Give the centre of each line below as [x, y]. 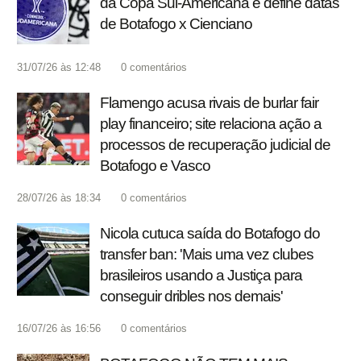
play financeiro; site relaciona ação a [211, 124]
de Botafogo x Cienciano [176, 24]
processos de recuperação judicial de [215, 145]
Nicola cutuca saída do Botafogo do [210, 234]
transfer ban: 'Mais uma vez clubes [207, 255]
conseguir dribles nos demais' [191, 297]
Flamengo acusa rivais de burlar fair [209, 103]
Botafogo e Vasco [155, 166]
